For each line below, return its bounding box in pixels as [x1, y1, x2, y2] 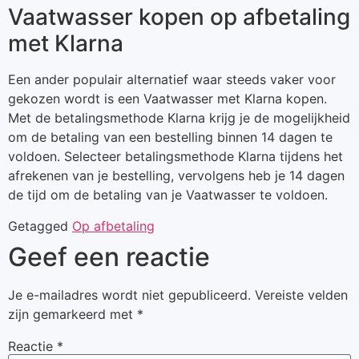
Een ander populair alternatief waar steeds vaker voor [8, 71, 336, 88]
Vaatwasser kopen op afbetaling [8, 3, 350, 31]
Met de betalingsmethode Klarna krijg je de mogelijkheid [8, 110, 350, 127]
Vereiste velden [255, 286, 348, 303]
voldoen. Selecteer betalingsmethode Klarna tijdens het [8, 148, 343, 165]
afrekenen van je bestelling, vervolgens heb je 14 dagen [8, 167, 345, 184]
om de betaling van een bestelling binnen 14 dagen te [8, 129, 333, 146]
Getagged [8, 217, 72, 234]
